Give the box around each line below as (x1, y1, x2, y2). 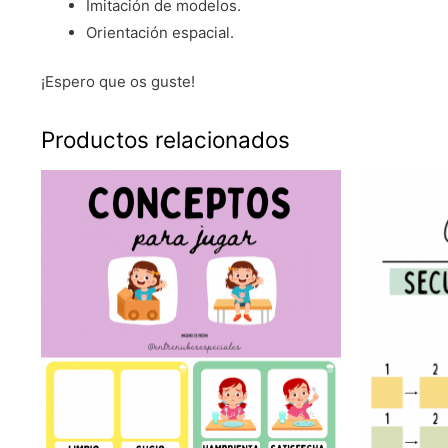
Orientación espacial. (85, 22, 234, 42)
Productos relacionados (40, 126, 290, 154)
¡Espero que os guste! (40, 72, 195, 92)
